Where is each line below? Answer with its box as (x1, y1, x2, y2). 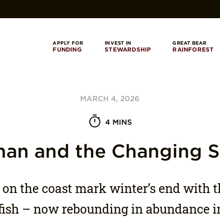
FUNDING (53, 45, 82, 53)
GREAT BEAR (172, 39, 207, 46)
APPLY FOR (53, 39, 83, 46)
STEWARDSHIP (105, 45, 151, 53)
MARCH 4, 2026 (80, 94, 140, 104)
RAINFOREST (172, 45, 214, 53)
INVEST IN (105, 39, 131, 46)
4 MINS (105, 118, 133, 127)
